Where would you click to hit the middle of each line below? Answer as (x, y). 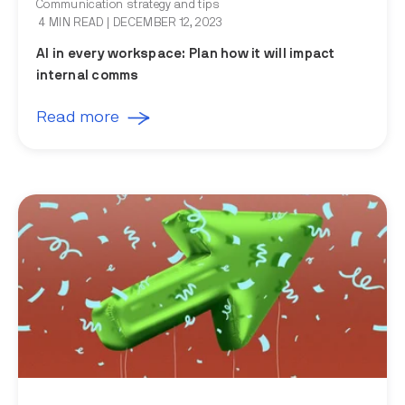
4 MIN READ (72, 23)
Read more (78, 118)
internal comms (88, 76)
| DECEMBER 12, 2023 (164, 23)
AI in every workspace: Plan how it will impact (186, 54)
